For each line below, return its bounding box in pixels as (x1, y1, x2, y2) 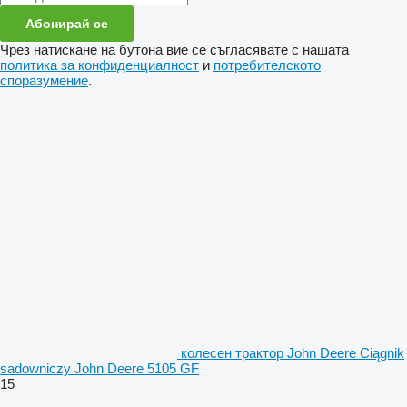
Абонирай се (25, 16, 108, 32)
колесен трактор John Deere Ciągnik (181, 345, 404, 362)
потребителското (213, 57, 321, 74)
